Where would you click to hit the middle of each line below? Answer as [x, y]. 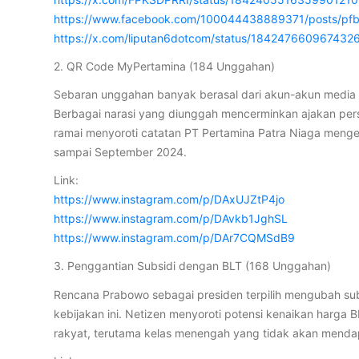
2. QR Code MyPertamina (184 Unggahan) [165, 66]
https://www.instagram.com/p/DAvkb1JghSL [171, 219]
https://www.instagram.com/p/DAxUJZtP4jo [169, 200]
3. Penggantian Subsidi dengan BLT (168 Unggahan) [193, 266]
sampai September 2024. [121, 152]
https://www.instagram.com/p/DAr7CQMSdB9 [175, 238]
